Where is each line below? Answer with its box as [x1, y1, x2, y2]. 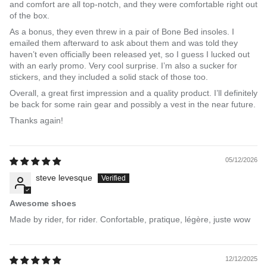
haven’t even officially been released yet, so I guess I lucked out [10, 49, 250, 59]
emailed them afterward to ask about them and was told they [10, 38, 238, 48]
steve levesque [36, 172, 92, 182]
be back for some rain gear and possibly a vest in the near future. [10, 99, 256, 109]
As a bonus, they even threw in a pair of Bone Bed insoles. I [10, 26, 234, 36]
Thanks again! [10, 115, 63, 125]
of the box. [10, 10, 49, 20]
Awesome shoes [10, 198, 76, 208]
